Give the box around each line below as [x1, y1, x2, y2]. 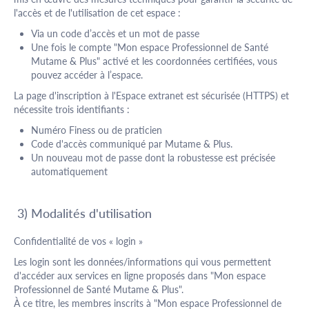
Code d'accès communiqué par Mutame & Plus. [31, 138, 232, 150]
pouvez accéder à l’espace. [31, 69, 143, 81]
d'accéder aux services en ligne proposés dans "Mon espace [14, 270, 266, 281]
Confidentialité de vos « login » [14, 235, 143, 247]
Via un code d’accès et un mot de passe [31, 28, 199, 39]
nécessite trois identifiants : [14, 103, 130, 115]
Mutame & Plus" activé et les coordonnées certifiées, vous [31, 55, 277, 67]
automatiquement [31, 166, 108, 177]
